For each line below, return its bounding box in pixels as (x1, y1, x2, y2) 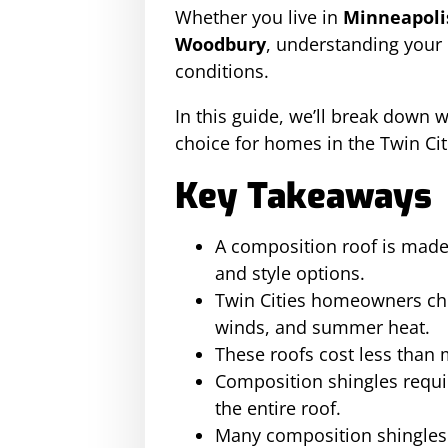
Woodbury (175, 32, 266, 56)
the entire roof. (215, 396, 341, 420)
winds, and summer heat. (215, 315, 430, 339)
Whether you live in (175, 5, 343, 29)
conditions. (175, 59, 269, 83)
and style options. (215, 261, 365, 285)
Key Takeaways (175, 173, 432, 219)
